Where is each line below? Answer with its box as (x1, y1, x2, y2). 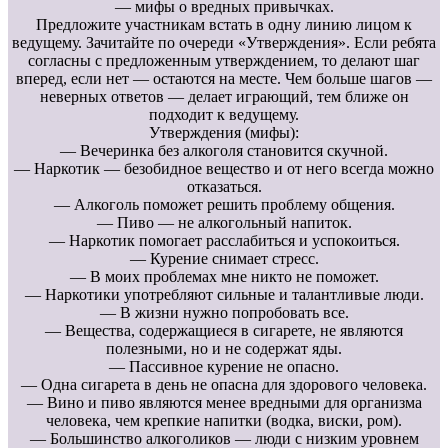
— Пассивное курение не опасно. (109, 358, 339, 376)
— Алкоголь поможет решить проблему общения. (53, 196, 395, 214)
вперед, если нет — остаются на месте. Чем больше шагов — (16, 70, 432, 88)
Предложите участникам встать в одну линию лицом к (36, 16, 412, 34)
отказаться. (186, 178, 262, 196)
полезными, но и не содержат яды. (106, 340, 342, 358)
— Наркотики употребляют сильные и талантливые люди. (24, 286, 424, 304)
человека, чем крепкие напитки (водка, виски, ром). (46, 412, 402, 430)
